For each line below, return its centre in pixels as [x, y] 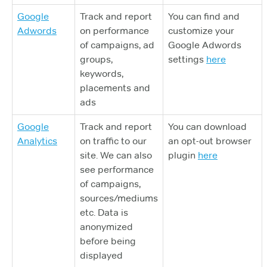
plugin [183, 155]
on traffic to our [113, 141]
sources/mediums [119, 198]
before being [108, 241]
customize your [201, 31]
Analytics [37, 141]
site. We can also [116, 155]
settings [187, 59]
